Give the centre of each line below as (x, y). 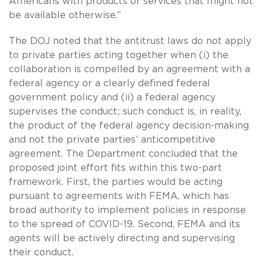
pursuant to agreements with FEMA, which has (119, 196)
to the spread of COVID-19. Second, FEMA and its (124, 224)
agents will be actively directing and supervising (122, 238)
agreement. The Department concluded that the (123, 154)
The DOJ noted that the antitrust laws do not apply (130, 41)
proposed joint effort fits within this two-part (115, 168)
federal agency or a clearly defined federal (109, 83)
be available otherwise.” (65, 15)
